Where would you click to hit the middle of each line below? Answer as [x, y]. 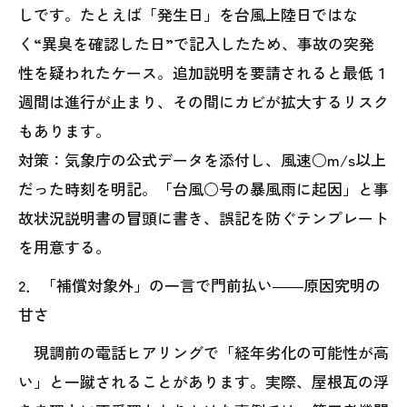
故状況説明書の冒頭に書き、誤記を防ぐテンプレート [203, 218]
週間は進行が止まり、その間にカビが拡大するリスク [203, 102]
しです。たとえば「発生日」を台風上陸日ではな [188, 15]
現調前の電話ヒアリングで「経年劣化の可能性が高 [203, 352]
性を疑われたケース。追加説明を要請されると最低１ [203, 73]
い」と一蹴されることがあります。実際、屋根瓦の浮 [203, 382]
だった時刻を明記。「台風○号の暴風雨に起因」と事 [203, 189]
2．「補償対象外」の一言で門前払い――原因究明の [199, 285]
